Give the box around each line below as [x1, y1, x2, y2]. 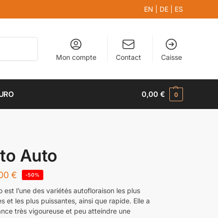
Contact [116, 53, 142, 61]
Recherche [5, 37, 36, 45]
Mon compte [55, 53, 96, 61]
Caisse [161, 53, 182, 61]
